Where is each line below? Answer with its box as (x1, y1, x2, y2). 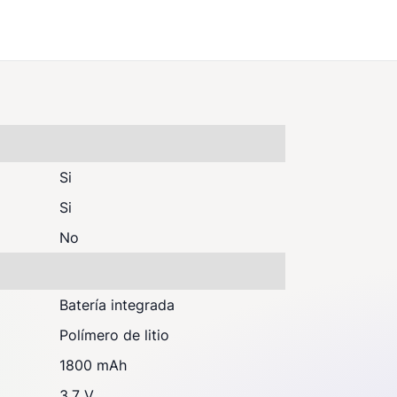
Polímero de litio (59, 326, 169, 344)
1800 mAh (59, 356, 127, 374)
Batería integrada (59, 296, 175, 314)
